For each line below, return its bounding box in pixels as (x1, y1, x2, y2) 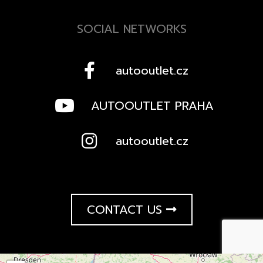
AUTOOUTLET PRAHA (90, 97, 214, 115)
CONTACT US (86, 201, 166, 219)
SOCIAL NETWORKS (76, 20, 187, 38)
